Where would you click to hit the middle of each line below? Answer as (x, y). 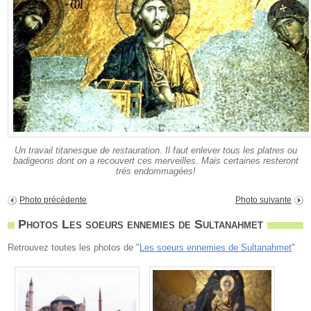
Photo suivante (263, 200)
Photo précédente (53, 200)
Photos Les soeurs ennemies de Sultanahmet (141, 225)
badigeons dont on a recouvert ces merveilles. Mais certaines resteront (155, 161)
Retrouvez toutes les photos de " (74, 248)
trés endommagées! (155, 171)
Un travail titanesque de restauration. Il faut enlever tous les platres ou (155, 151)
